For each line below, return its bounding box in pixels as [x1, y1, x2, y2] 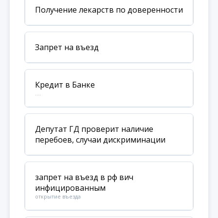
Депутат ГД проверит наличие [35, 124, 153, 134]
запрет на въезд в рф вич [35, 172, 133, 182]
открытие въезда [35, 193, 81, 200]
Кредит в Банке [35, 79, 95, 90]
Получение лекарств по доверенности [35, 4, 183, 15]
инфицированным [35, 182, 106, 193]
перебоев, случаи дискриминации [35, 134, 165, 145]
